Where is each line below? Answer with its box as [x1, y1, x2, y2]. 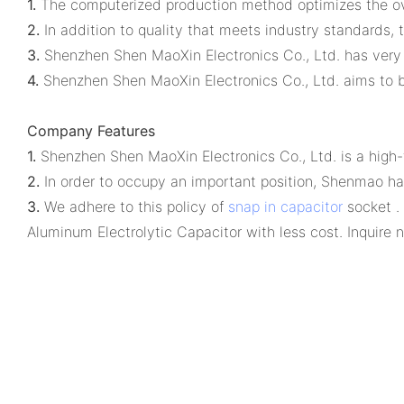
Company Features [27, 121, 155, 140]
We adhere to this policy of [40, 197, 228, 216]
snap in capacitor [228, 197, 343, 216]
